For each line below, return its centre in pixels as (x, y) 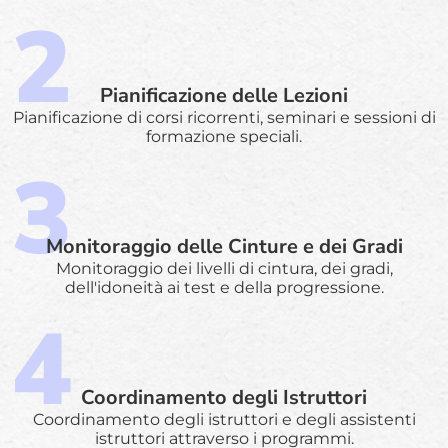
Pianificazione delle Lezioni (224, 95)
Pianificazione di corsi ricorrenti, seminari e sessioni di (224, 117)
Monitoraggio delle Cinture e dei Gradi (224, 246)
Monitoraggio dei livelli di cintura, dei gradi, (224, 268)
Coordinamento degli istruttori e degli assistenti (224, 419)
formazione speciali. (224, 136)
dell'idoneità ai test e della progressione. (224, 287)
